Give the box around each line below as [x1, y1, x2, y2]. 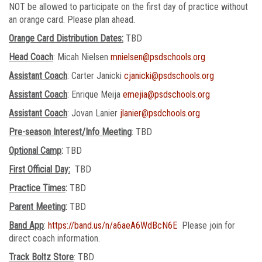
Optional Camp [9, 144, 61, 156]
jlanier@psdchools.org [120, 107, 200, 119]
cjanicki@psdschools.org [124, 70, 214, 81]
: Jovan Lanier [67, 107, 120, 119]
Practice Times [9, 182, 65, 194]
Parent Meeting [9, 201, 65, 212]
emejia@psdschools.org [123, 88, 210, 100]
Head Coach [9, 51, 53, 63]
